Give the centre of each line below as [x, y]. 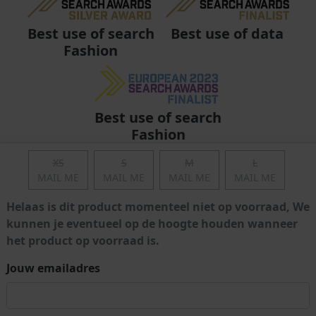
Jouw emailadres [53, 268]
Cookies [265, 300]
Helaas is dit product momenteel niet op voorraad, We [158, 207]
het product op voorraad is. [83, 241]
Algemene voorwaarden [96, 300]
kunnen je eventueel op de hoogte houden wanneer [152, 224]
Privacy [202, 300]
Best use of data [227, 34]
